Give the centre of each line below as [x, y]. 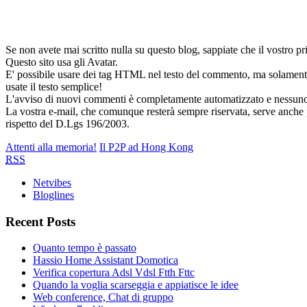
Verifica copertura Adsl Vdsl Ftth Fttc [114, 273]
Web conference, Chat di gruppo [103, 297]
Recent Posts [40, 221]
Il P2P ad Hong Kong [146, 147]
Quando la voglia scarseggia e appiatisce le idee [136, 285]
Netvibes [52, 182]
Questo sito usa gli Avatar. [62, 62]
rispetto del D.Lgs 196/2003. [67, 123]
